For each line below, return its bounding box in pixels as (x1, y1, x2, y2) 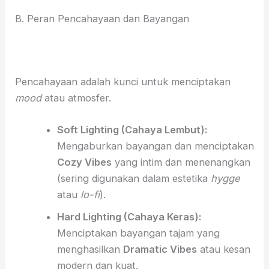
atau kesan (196, 243, 250, 256)
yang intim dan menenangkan (111, 156, 250, 169)
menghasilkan (56, 243, 123, 256)
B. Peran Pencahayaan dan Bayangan (15, 13, 190, 25)
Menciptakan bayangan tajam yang (56, 227, 220, 240)
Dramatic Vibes (122, 243, 197, 256)
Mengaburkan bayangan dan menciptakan (56, 140, 254, 153)
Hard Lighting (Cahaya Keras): (56, 211, 201, 223)
